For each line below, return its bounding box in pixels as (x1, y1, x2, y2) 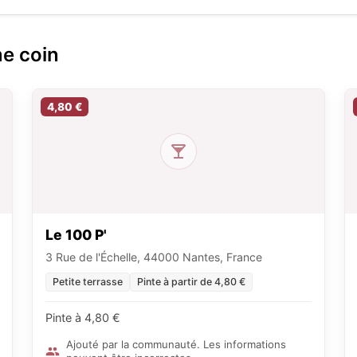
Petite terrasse (53, 276, 123, 288)
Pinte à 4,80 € (45, 311, 120, 325)
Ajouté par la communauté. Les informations (66, 338, 286, 351)
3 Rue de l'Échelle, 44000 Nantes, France (45, 250, 262, 265)
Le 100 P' (45, 226, 107, 244)
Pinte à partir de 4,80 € (137, 276, 245, 288)
